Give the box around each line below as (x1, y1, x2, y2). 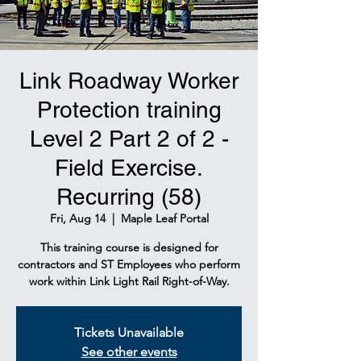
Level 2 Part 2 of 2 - (29, 126, 229, 151)
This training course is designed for (39, 240, 218, 255)
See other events (81, 344, 177, 359)
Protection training (36, 97, 222, 122)
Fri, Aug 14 (49, 211, 106, 226)
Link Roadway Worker (19, 68, 239, 93)
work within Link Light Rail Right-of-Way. (28, 274, 230, 288)
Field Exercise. (55, 155, 203, 180)
